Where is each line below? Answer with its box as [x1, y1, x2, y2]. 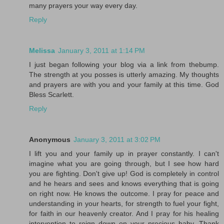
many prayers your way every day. [29, 1, 137, 9]
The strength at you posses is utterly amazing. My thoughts [29, 70, 219, 78]
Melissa [29, 46, 55, 54]
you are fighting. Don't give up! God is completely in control [29, 169, 219, 177]
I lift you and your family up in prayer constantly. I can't [29, 149, 219, 157]
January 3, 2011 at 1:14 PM [58, 46, 145, 54]
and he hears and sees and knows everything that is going [29, 179, 219, 187]
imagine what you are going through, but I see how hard [29, 159, 219, 167]
